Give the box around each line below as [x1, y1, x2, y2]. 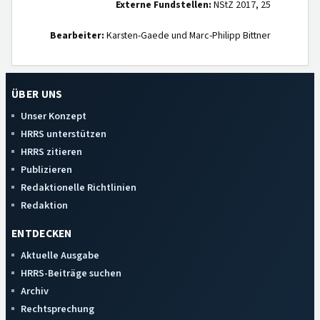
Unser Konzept [21, 109, 86, 124]
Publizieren [21, 162, 72, 177]
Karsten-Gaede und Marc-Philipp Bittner [104, 29, 271, 43]
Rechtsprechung [21, 301, 94, 316]
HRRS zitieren [21, 144, 82, 159]
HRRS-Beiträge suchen [21, 266, 121, 281]
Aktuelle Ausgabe [21, 248, 99, 263]
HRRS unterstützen [21, 126, 106, 141]
